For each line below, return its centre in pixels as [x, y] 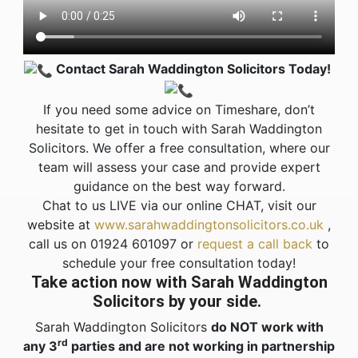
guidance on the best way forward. [179, 187]
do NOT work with [267, 327]
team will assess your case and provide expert [179, 167]
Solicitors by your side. [179, 302]
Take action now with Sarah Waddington [179, 282]
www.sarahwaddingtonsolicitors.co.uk [209, 225]
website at [61, 225]
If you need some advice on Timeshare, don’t [179, 110]
